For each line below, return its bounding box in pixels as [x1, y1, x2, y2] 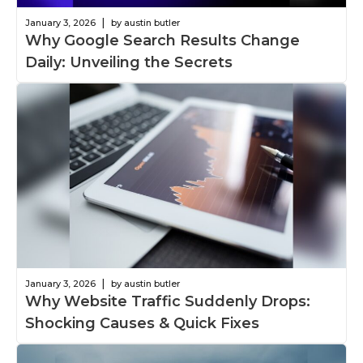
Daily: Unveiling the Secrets [25, 53, 233, 71]
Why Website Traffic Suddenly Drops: [25, 293, 310, 311]
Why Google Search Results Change [25, 31, 300, 49]
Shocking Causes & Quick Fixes [25, 314, 259, 333]
